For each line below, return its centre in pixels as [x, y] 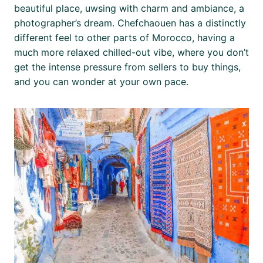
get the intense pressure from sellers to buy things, [127, 67]
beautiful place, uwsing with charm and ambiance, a [129, 9]
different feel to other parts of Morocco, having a [124, 38]
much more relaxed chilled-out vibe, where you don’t [131, 53]
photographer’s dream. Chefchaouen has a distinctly [130, 23]
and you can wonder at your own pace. [101, 82]
